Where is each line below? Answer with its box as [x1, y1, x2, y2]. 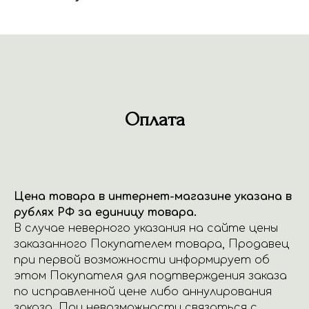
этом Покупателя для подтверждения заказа [14, 270, 287, 282]
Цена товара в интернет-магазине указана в [14, 190, 292, 203]
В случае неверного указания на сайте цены [14, 222, 278, 235]
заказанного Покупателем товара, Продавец [14, 238, 289, 250]
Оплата [124, 109, 185, 130]
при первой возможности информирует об [14, 254, 270, 266]
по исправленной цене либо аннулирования [14, 286, 272, 298]
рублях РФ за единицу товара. [14, 206, 197, 219]
